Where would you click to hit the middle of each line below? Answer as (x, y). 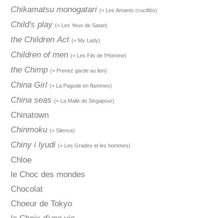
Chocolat (27, 189)
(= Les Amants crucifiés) (128, 10)
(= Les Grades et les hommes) (94, 146)
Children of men (39, 55)
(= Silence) (62, 131)
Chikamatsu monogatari (54, 10)
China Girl (29, 85)
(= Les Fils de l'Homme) (98, 56)
